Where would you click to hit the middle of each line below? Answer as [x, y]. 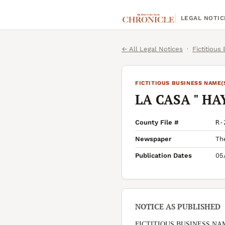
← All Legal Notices [152, 49]
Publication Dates [163, 155]
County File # [157, 122]
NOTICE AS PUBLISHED [178, 206]
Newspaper [153, 139]
